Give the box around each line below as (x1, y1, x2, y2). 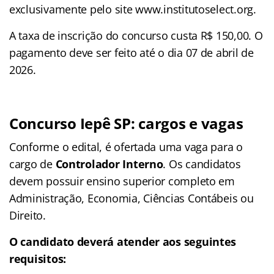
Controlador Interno (55, 156, 163, 171)
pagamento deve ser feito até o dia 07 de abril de (9, 45, 254, 60)
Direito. (9, 207, 46, 223)
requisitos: (9, 251, 67, 266)
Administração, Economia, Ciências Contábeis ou (9, 190, 254, 206)
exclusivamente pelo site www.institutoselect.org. (9, 1, 256, 17)
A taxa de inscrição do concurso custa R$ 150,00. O (9, 28, 263, 43)
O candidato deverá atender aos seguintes (9, 234, 237, 249)
